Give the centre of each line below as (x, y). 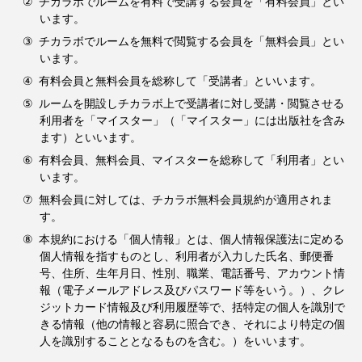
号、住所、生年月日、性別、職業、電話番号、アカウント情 (192, 274)
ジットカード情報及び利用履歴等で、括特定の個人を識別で (192, 307)
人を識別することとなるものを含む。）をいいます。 (175, 341)
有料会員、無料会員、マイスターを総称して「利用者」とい (192, 160)
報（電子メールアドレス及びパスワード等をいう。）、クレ (192, 290)
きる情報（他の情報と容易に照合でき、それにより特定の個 (192, 324)
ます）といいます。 (90, 138)
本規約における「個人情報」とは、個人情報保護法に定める (192, 240)
